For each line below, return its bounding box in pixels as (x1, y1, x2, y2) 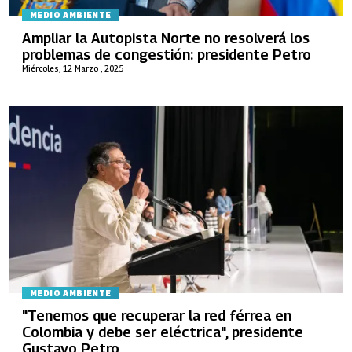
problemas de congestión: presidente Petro (22, 46, 311, 63)
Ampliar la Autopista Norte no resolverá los (22, 29, 310, 46)
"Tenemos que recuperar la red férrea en (22, 307, 291, 324)
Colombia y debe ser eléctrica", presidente (22, 324, 303, 340)
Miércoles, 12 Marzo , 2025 (22, 63, 123, 73)
